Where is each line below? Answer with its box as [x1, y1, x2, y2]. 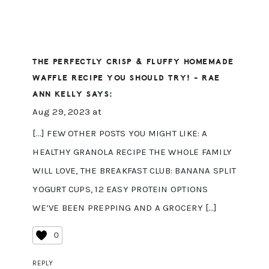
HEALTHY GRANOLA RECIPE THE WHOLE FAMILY [32, 147, 232, 158]
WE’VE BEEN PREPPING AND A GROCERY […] [32, 202, 217, 214]
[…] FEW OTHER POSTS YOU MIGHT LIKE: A [32, 128, 208, 139]
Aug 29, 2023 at [32, 106, 101, 118]
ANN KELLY [32, 89, 83, 100]
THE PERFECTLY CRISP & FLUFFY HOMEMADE [32, 57, 234, 67]
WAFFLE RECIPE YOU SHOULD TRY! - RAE [32, 73, 220, 83]
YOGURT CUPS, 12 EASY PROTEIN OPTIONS [32, 184, 208, 195]
